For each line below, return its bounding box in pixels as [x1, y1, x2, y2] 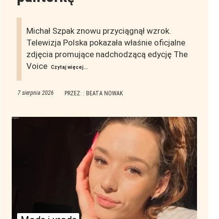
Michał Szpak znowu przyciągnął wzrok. [26, 26, 171, 36]
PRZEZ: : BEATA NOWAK [64, 90, 123, 97]
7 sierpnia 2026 [17, 89, 54, 97]
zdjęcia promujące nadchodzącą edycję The [26, 49, 188, 60]
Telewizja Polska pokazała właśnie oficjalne [26, 38, 185, 48]
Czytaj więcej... [50, 65, 88, 70]
